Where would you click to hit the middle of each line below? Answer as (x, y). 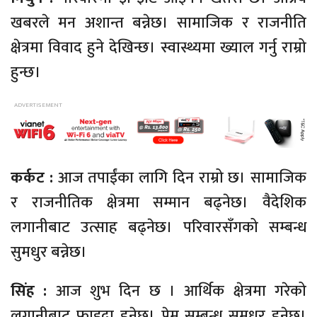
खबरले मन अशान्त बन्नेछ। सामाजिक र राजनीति (158, 23)
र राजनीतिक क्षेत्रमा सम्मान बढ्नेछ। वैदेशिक (158, 203)
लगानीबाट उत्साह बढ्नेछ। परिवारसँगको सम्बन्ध (158, 228)
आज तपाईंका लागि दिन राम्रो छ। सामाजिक (182, 178)
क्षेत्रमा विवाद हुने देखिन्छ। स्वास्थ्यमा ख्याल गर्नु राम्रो (158, 48)
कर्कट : (34, 178)
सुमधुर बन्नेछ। (49, 253)
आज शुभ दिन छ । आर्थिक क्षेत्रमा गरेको (177, 292)
